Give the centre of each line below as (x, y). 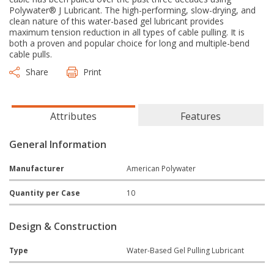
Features (201, 116)
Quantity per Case (45, 193)
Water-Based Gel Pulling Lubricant (186, 250)
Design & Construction (63, 226)
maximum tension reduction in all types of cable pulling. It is (127, 32)
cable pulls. (31, 54)
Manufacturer (37, 168)
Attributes (73, 116)
